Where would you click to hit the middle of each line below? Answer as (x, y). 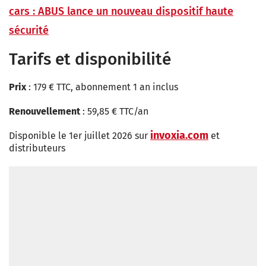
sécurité (29, 31)
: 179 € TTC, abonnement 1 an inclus (103, 87)
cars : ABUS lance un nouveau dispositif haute (121, 12)
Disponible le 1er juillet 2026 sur (78, 136)
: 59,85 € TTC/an (115, 112)
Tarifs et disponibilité (90, 59)
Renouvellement (46, 112)
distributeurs (37, 148)
